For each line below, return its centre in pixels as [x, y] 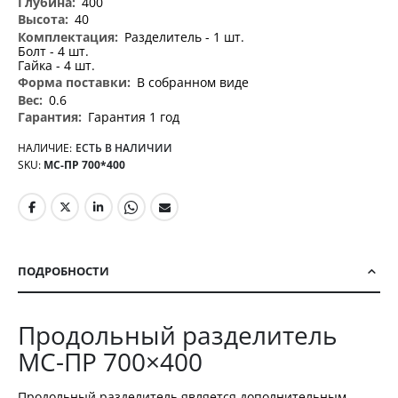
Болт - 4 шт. [53, 51]
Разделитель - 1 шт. [184, 36]
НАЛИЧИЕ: [45, 147]
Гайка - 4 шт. [56, 65]
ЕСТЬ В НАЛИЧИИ [124, 147]
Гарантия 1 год [134, 117]
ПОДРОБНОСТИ [64, 271]
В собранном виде [193, 83]
